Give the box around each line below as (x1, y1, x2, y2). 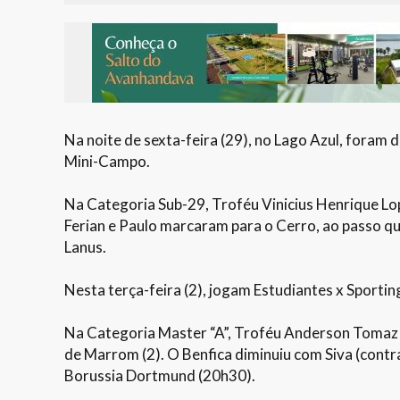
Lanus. (64, 237, 106, 256)
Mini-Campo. (64, 151, 150, 171)
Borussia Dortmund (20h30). (64, 365, 255, 385)
